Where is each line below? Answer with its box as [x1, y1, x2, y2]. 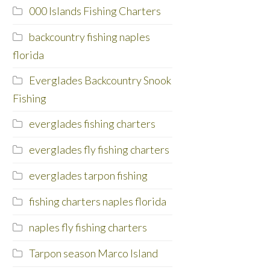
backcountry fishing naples [28, 30, 150, 44]
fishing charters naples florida [28, 195, 166, 209]
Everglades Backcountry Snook [28, 74, 171, 87]
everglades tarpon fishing [28, 169, 148, 183]
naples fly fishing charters [28, 221, 147, 234]
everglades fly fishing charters [28, 143, 169, 157]
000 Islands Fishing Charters [28, 4, 161, 18]
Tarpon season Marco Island [28, 246, 158, 260]
